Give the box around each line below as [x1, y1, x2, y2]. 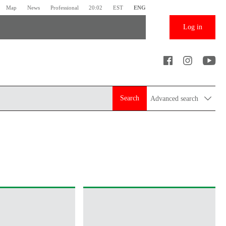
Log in [183, 23, 202, 31]
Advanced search [150, 94, 201, 102]
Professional [50, 4, 79, 11]
